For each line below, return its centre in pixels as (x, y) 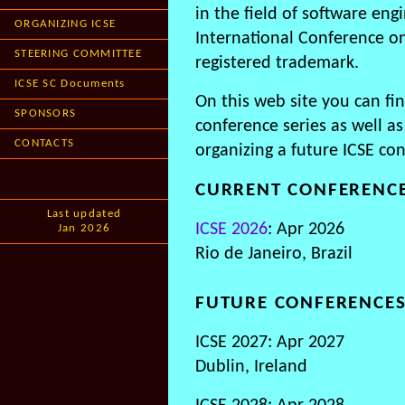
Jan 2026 (84, 228)
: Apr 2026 (306, 230)
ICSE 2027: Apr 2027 (270, 343)
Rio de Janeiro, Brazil (274, 254)
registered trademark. (277, 63)
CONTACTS (45, 143)
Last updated (84, 214)
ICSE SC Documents (70, 84)
